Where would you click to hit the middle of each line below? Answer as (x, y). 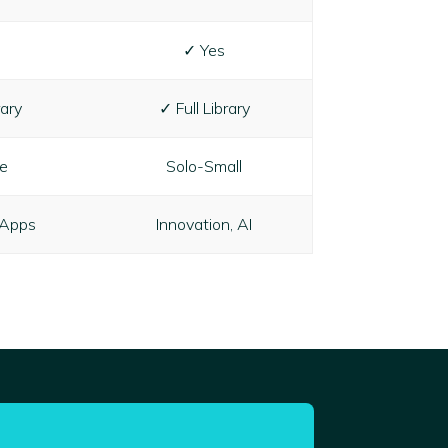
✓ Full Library (204, 107)
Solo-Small (204, 165)
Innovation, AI (204, 223)
